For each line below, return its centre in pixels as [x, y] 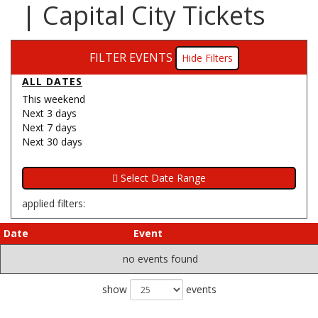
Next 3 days [49, 113]
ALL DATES [52, 81]
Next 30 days [52, 142]
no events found [160, 259]
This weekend [54, 99]
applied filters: [54, 203]
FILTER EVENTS [131, 57]
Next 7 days [49, 127]
